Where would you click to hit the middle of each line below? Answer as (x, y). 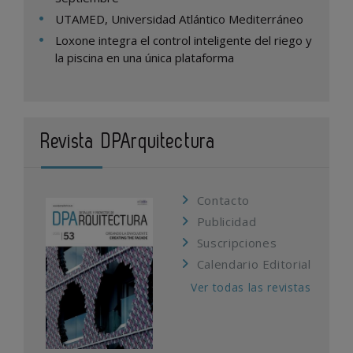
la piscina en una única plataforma (145, 57)
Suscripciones (237, 242)
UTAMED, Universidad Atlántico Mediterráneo (179, 19)
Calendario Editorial (254, 264)
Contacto (223, 200)
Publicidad (227, 221)
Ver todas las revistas (251, 287)
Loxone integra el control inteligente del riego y (184, 40)
